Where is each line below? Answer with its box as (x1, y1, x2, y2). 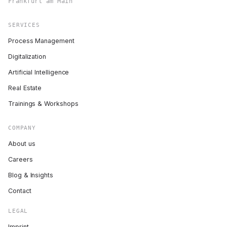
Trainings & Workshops (8, 100, 79, 108)
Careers (8, 156, 33, 164)
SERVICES (8, 22, 40, 28)
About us (8, 140, 35, 148)
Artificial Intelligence (8, 68, 69, 77)
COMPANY (8, 125, 36, 131)
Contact (8, 187, 31, 195)
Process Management (8, 37, 74, 45)
